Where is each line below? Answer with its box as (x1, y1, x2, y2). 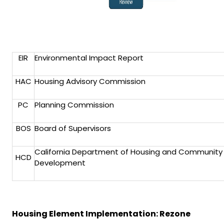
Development (34, 157, 86, 168)
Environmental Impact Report (34, 52, 144, 63)
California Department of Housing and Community (34, 146, 223, 157)
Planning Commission (34, 99, 114, 110)
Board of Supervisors (34, 123, 111, 133)
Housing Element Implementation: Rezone (12, 208, 190, 219)
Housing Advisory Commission (34, 76, 146, 86)
